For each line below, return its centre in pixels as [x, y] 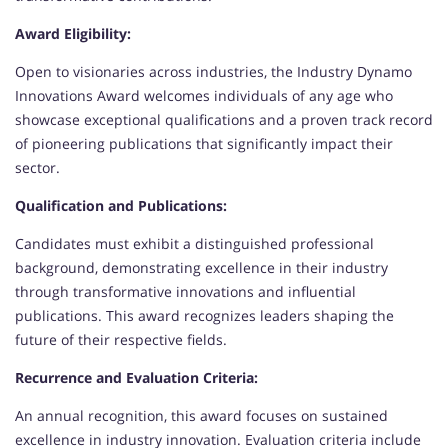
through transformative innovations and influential [185, 291]
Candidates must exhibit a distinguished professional [194, 243]
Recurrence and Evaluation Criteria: [136, 377]
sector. [37, 167]
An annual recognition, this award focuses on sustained [201, 415]
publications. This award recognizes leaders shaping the [204, 315]
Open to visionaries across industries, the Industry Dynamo [213, 71]
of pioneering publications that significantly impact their [204, 143]
